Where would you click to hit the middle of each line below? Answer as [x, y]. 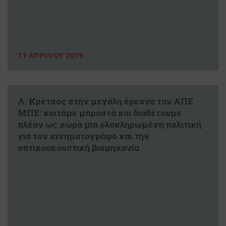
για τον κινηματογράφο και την [83, 136]
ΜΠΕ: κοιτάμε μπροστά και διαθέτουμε [100, 112]
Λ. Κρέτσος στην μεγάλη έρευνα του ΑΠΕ [105, 101]
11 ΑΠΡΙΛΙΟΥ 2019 [50, 55]
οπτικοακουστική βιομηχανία [78, 147]
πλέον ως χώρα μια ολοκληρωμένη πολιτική [109, 124]
